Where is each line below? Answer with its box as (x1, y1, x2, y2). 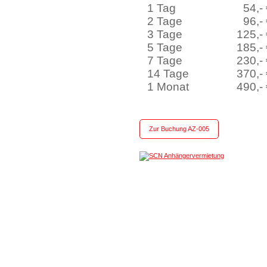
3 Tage (147, 28, 183, 41)
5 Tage (147, 41, 183, 54)
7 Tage (147, 54, 183, 67)
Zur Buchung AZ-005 (149, 125, 209, 132)
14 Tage (147, 67, 190, 80)
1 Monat (147, 80, 195, 93)
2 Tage (147, 15, 183, 27)
